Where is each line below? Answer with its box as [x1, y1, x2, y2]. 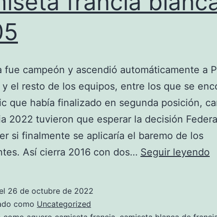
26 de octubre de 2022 [8, 186, 93, 196]
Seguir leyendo [140, 146, 210, 158]
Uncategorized [37, 199, 91, 209]
